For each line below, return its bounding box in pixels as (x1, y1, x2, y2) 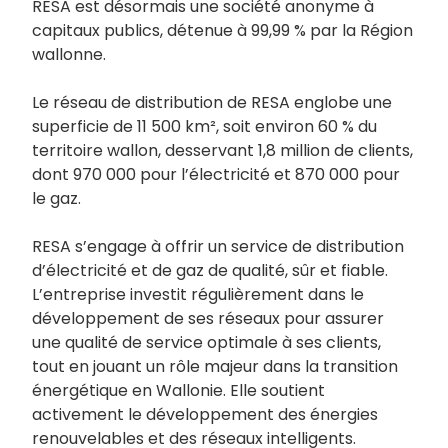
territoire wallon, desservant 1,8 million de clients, (32, 138, 413, 162)
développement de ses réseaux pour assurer (32, 306, 384, 330)
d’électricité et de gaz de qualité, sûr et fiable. (32, 258, 388, 282)
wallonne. (32, 42, 106, 66)
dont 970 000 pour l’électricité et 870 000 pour (32, 162, 400, 186)
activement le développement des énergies (32, 402, 378, 426)
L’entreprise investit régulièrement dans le (32, 282, 364, 306)
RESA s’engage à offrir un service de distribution (32, 234, 404, 258)
